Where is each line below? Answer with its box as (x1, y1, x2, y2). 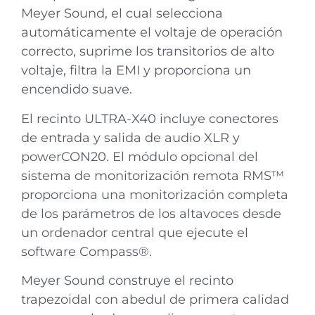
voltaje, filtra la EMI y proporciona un (21, 63, 251, 79)
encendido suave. (21, 82, 132, 98)
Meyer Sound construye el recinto (21, 272, 233, 288)
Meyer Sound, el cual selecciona (21, 6, 223, 22)
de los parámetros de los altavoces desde (21, 205, 281, 221)
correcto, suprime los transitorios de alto (21, 44, 274, 60)
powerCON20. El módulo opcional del (21, 148, 258, 165)
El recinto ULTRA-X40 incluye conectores (21, 110, 278, 127)
